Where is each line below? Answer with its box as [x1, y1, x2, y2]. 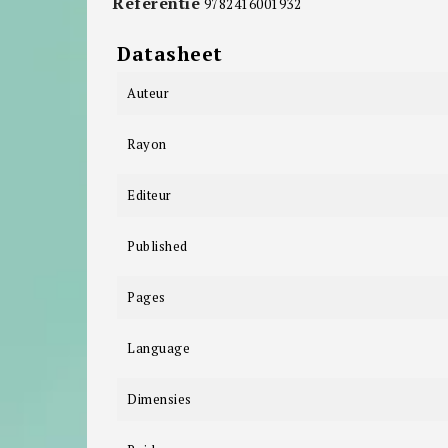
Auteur [127, 83, 169, 102]
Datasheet [117, 40, 223, 66]
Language [127, 338, 190, 357]
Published [127, 236, 188, 255]
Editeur [127, 185, 172, 204]
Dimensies [127, 389, 192, 408]
